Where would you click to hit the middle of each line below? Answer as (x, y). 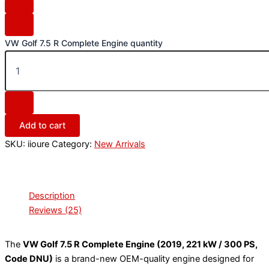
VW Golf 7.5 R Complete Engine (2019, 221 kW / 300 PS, (140, 245)
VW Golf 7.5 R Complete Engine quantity (84, 43)
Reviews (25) (55, 210)
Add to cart (42, 125)
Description (52, 196)
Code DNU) (29, 259)
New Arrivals (120, 144)
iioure (38, 144)
